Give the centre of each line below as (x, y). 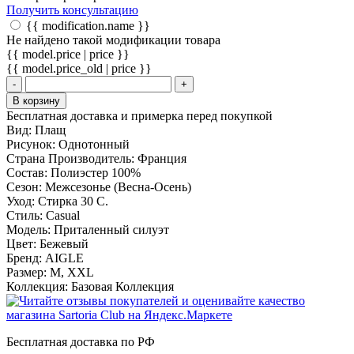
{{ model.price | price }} (68, 55)
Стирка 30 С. (73, 201)
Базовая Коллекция (122, 287)
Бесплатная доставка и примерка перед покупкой (139, 116)
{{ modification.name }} (88, 26)
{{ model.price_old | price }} (79, 69)
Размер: (28, 273)
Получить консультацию (72, 10)
